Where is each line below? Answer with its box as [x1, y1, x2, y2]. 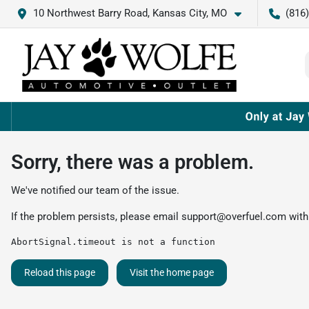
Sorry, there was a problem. [11, 150, 254, 174]
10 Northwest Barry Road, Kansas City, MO [33, 7, 227, 19]
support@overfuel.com [181, 210, 286, 223]
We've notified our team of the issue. [11, 183, 179, 197]
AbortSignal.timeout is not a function [11, 236, 215, 247]
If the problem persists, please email [11, 210, 181, 223]
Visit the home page [130, 266, 214, 278]
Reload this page [24, 266, 95, 278]
